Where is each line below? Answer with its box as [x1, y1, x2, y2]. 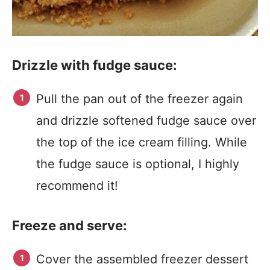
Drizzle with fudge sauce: [12, 57, 177, 73]
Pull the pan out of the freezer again [36, 92, 243, 106]
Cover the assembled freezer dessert [36, 252, 248, 266]
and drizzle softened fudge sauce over [36, 113, 256, 128]
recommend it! [36, 178, 118, 193]
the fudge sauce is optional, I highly [36, 157, 239, 171]
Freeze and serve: [12, 218, 127, 233]
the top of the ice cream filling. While [36, 135, 247, 149]
